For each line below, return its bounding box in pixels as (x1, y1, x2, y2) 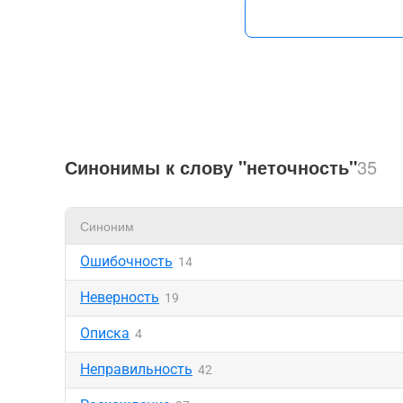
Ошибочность (80, 253, 173, 270)
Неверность (80, 289, 159, 306)
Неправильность (80, 361, 193, 378)
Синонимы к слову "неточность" (65, 154, 357, 180)
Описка (80, 325, 130, 342)
